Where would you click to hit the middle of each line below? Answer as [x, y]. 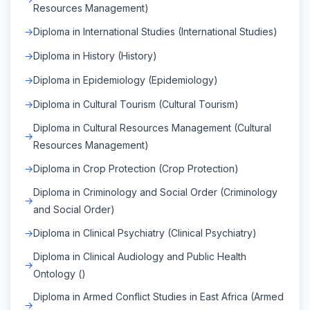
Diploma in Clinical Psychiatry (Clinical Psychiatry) [145, 232]
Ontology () [60, 273]
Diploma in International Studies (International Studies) [155, 31]
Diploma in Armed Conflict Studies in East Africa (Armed [158, 296]
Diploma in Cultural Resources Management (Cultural [152, 127]
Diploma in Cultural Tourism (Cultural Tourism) [136, 104]
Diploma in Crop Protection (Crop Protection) [136, 168]
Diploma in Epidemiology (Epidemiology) [126, 80]
